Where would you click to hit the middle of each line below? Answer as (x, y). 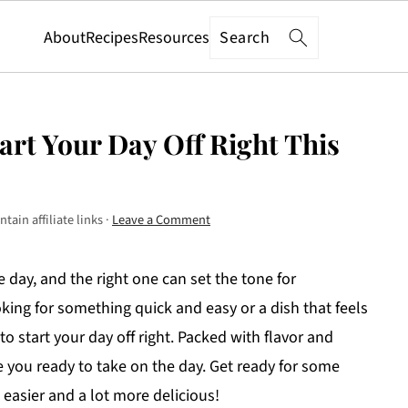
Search (243, 35)
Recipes (112, 37)
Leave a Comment (161, 220)
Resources (174, 37)
